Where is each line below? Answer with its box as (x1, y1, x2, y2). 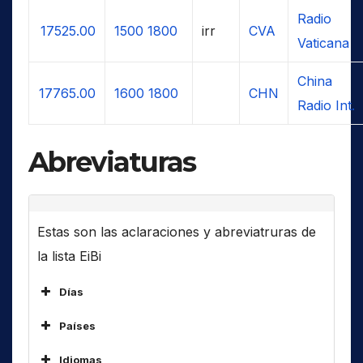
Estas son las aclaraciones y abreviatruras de (37, 223, 316, 240)
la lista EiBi (37, 247, 101, 264)
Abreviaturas (28, 144, 196, 179)
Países (59, 319, 96, 333)
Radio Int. (297, 96, 355, 113)
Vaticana (297, 34, 349, 51)
